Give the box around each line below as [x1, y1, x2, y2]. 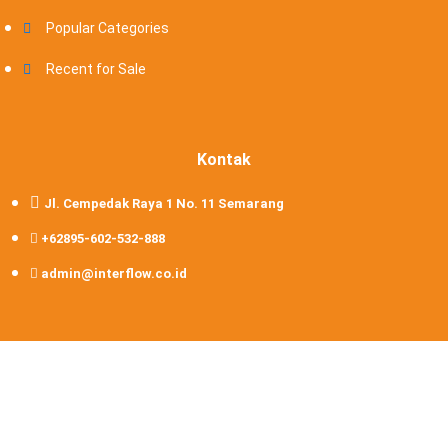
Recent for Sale [46, 61, 146, 77]
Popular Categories [46, 20, 169, 36]
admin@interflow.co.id [41, 266, 187, 281]
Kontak [197, 150, 251, 169]
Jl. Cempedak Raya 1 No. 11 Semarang [44, 196, 284, 211]
